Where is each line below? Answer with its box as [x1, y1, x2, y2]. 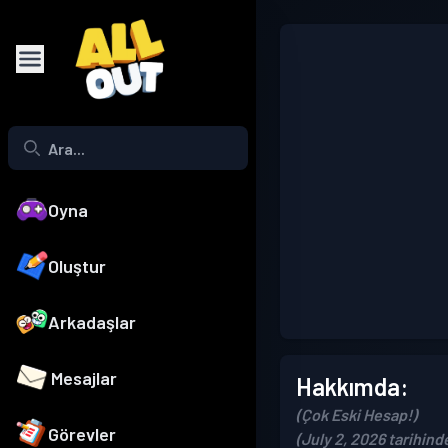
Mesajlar [51, 367, 118, 390]
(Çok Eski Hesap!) [296, 405, 417, 425]
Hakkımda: [296, 372, 408, 402]
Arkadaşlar [48, 311, 136, 334]
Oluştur [48, 255, 106, 278]
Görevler [48, 423, 116, 446]
